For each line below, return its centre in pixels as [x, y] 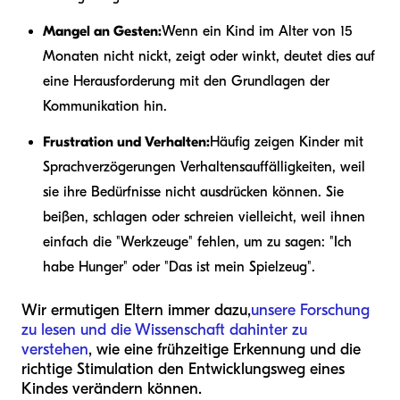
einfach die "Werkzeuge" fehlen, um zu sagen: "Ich [197, 242]
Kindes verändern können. [112, 388]
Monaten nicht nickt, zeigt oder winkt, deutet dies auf [209, 56]
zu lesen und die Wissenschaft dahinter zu [164, 329]
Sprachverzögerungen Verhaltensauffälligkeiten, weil [204, 167]
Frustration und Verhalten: [126, 142]
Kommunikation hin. [105, 106]
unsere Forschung [310, 310]
